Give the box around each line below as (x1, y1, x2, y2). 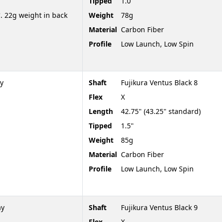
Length (89, 106, 113, 116)
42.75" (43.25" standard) (121, 106, 201, 116)
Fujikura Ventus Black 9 (121, 202, 198, 212)
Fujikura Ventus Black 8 (121, 77, 198, 87)
